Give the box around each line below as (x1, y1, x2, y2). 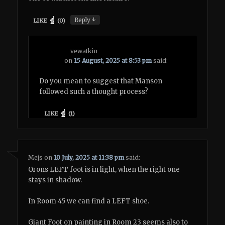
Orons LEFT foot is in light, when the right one (28, 165, 180, 174)
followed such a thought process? (39, 87, 149, 96)
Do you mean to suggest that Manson (39, 76, 163, 85)
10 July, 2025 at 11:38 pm (54, 153, 125, 161)
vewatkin (70, 47, 98, 55)
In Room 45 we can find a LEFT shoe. (28, 196, 150, 205)
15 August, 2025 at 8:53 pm (74, 56, 152, 64)
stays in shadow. (28, 175, 82, 184)
